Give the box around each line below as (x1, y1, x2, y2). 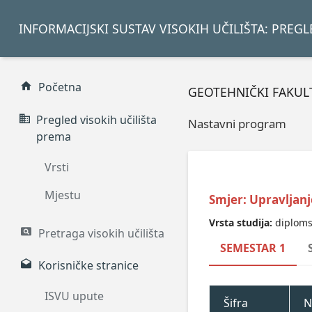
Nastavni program (188, 115, 286, 132)
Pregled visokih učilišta (36, 112, 157, 128)
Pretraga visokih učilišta (38, 225, 165, 241)
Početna (38, 79, 82, 95)
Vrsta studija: (208, 215, 275, 229)
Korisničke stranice (38, 258, 139, 274)
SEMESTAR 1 (219, 240, 286, 256)
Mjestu (45, 187, 81, 203)
